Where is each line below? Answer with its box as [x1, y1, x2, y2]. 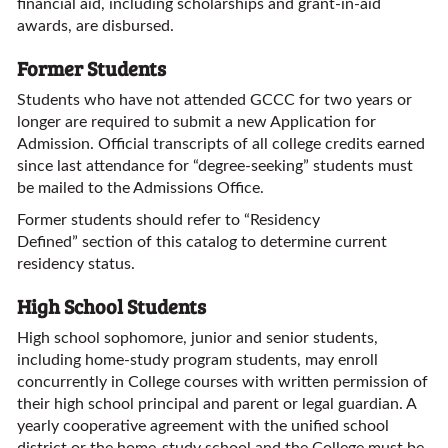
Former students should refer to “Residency [17, 212, 320, 228]
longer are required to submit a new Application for [17, 114, 376, 130]
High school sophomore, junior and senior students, [17, 330, 378, 346]
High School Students [17, 292, 206, 320]
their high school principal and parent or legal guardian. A [17, 396, 416, 412]
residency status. [17, 256, 135, 272]
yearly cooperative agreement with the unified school [17, 418, 389, 434]
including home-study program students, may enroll [17, 352, 378, 368]
